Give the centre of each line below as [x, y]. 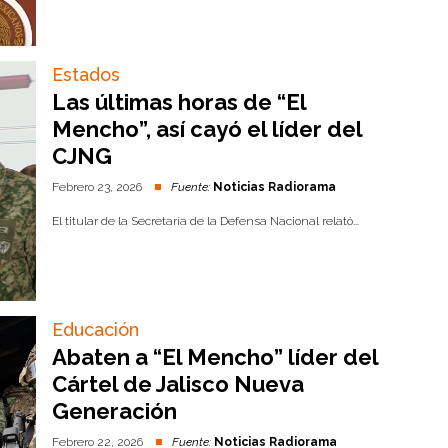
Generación [115, 411]
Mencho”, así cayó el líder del [207, 129]
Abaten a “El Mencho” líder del [215, 357]
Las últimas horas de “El [179, 102]
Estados [86, 74]
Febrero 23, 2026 [99, 187]
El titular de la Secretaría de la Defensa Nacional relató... [206, 221]
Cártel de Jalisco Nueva [178, 384]
